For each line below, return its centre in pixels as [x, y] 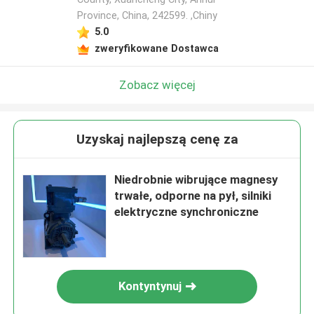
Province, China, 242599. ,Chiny [147, 16]
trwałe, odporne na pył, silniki [193, 196]
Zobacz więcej [157, 84]
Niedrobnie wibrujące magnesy [196, 180]
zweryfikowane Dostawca [156, 48]
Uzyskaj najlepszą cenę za [157, 139]
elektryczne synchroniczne [187, 212]
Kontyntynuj [150, 286]
